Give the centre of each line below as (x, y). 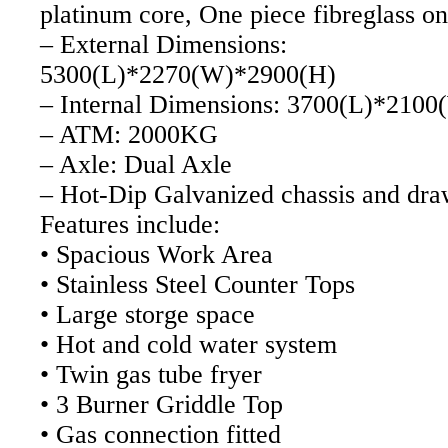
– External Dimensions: (163, 44)
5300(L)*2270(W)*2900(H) (188, 74)
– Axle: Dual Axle (136, 164)
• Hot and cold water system (188, 344)
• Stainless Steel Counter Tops (197, 284)
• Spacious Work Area (156, 254)
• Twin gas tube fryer (151, 374)
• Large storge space (147, 314)
